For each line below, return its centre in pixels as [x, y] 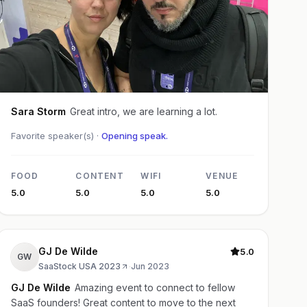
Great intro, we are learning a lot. [143, 112]
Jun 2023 [150, 267]
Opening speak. [134, 136]
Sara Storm [38, 112]
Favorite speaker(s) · [56, 136]
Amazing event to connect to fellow [155, 288]
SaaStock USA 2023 [79, 267]
